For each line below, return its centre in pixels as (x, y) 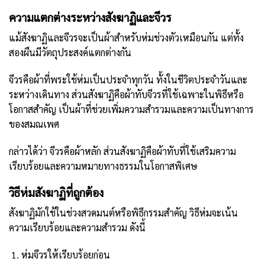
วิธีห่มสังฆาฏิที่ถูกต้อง (56, 192)
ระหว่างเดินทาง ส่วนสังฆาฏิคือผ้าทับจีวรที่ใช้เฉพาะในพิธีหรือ (126, 94)
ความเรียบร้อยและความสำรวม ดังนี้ (77, 228)
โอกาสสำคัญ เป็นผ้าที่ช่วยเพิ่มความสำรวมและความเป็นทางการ (131, 109)
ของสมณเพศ (34, 124)
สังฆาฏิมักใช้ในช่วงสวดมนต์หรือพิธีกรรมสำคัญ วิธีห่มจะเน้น (123, 213)
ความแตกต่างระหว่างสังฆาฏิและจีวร (90, 17)
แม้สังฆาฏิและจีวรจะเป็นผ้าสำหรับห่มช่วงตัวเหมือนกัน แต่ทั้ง (126, 38)
